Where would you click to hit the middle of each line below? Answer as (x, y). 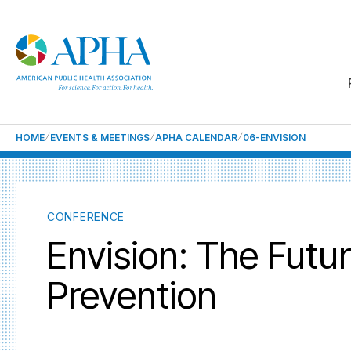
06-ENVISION (274, 138)
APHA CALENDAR (196, 138)
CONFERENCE (86, 217)
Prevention (132, 295)
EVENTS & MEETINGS (100, 138)
